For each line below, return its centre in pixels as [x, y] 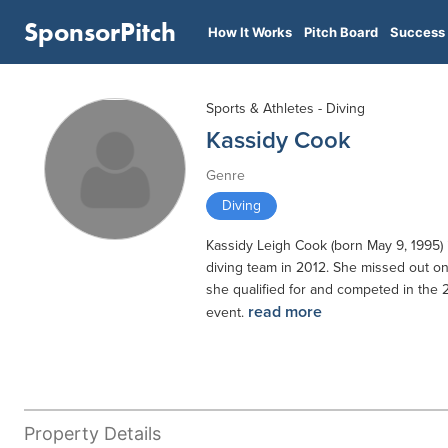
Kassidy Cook [278, 140]
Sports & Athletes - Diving [285, 108]
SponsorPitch [100, 32]
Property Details [92, 433]
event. [227, 312]
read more [285, 312]
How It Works [250, 32]
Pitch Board [341, 32]
